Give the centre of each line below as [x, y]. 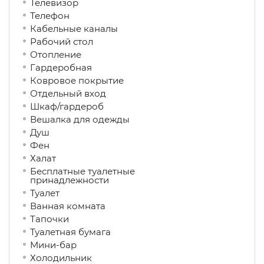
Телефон [55, 16]
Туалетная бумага [82, 232]
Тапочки [61, 219]
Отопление [71, 55]
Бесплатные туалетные [82, 171]
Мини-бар [64, 245]
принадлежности [87, 180]
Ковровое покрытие [83, 80]
